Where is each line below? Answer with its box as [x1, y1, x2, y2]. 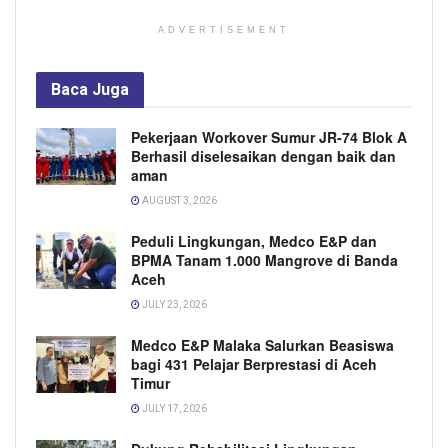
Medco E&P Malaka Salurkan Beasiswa [131, 334, 394, 355]
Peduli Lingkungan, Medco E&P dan [131, 230, 377, 251]
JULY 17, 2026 [140, 402, 207, 414]
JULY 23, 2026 [140, 298, 207, 310]
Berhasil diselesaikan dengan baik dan [131, 145, 396, 166]
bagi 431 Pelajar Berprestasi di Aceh [131, 353, 377, 374]
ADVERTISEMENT [158, 24, 290, 35]
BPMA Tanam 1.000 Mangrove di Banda [131, 249, 398, 270]
